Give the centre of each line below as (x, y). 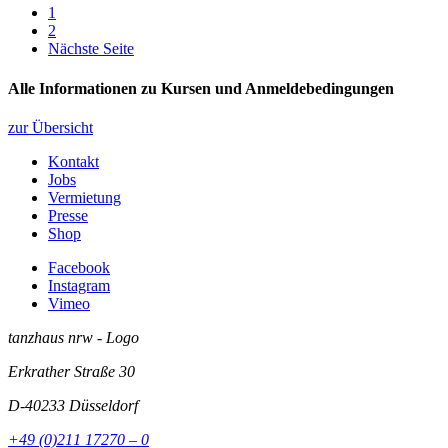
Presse (68, 215)
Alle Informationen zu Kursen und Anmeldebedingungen (201, 88)
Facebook (79, 267)
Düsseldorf (103, 405)
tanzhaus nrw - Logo (73, 337)
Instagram (79, 285)
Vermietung (84, 197)
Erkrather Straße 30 (71, 371)
